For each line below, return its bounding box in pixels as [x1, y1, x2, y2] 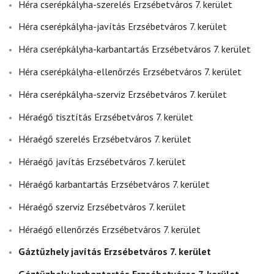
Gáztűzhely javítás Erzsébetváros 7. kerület [18, 245, 211, 258]
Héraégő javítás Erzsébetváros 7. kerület [18, 155, 186, 168]
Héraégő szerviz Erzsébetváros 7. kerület [18, 200, 186, 213]
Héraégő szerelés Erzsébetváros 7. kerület [18, 133, 191, 146]
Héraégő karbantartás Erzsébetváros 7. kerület [18, 177, 210, 190]
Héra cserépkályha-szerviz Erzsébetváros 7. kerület [18, 87, 227, 100]
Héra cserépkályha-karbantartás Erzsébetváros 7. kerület [18, 43, 251, 56]
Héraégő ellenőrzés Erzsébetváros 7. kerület [18, 223, 201, 235]
